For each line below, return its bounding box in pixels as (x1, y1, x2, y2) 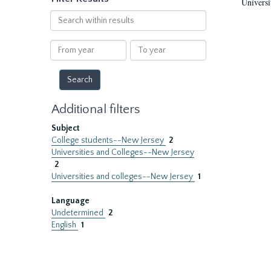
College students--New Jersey (51, 135, 166, 145)
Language (51, 196, 90, 206)
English (51, 220, 78, 230)
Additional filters (51, 102, 140, 116)
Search (49, 11, 76, 21)
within (49, 23, 74, 33)
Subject (51, 123, 80, 133)
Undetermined (51, 208, 105, 218)
